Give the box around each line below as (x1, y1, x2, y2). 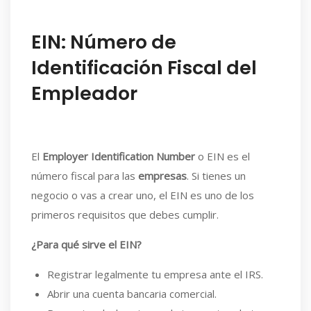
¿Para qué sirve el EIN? (31, 237, 142, 251)
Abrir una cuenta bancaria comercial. (47, 287, 217, 301)
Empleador (31, 81, 137, 106)
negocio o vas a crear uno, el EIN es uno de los (31, 188, 254, 202)
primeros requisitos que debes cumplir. (31, 208, 219, 221)
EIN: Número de (31, 29, 176, 55)
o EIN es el (195, 149, 250, 163)
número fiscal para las (31, 169, 138, 183)
